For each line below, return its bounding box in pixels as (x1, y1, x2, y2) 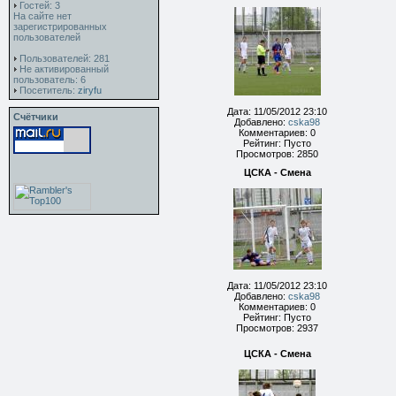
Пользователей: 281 (17, 53, 110, 64)
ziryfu (78, 85, 102, 95)
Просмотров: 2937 (236, 323, 318, 333)
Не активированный (17, 64, 109, 74)
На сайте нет (13, 11, 72, 21)
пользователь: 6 (13, 74, 86, 85)
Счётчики (13, 111, 58, 122)
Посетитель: (17, 85, 78, 95)
